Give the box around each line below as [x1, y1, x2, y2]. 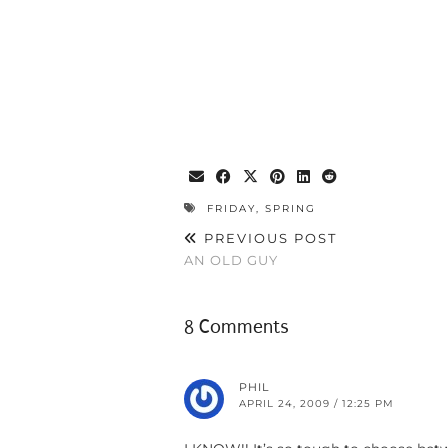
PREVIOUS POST [199, 230, 337, 247]
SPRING [265, 202, 316, 216]
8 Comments [184, 316, 289, 339]
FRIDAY [207, 202, 256, 216]
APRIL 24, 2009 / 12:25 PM [239, 397, 394, 411]
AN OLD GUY [184, 252, 278, 269]
